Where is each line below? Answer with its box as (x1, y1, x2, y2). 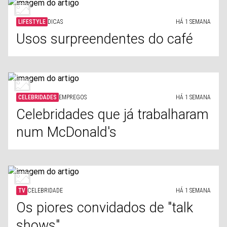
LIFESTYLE (18, 18, 46, 25)
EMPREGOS (59, 94, 87, 101)
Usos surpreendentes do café (16, 31, 193, 47)
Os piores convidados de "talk (16, 200, 193, 216)
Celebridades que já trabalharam (16, 106, 209, 123)
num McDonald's (16, 124, 117, 140)
